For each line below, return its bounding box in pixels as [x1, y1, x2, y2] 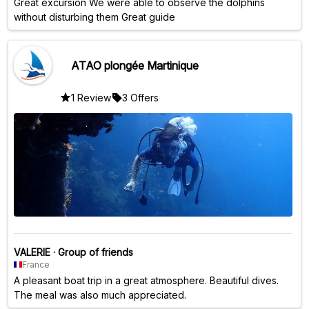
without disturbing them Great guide [14, 10, 175, 23]
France [22, 259, 50, 270]
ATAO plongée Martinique [71, 58, 199, 72]
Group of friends [58, 246, 133, 258]
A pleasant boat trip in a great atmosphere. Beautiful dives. [14, 274, 279, 286]
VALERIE [14, 246, 50, 258]
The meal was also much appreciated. [14, 288, 186, 301]
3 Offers [122, 91, 159, 103]
